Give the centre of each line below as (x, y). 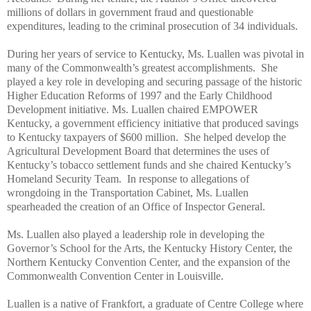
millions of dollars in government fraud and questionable (130, 12)
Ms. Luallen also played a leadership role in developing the (136, 234)
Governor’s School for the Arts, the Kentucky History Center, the (150, 248)
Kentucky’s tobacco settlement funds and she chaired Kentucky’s (149, 165)
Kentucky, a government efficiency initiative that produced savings (153, 123)
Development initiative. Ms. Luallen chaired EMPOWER (133, 109)
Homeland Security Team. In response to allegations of (128, 178)
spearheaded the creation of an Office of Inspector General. (139, 206)
